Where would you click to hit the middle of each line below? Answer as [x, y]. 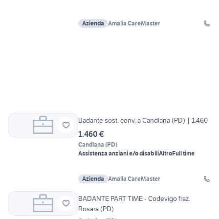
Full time [183, 153]
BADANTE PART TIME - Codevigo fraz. [134, 199]
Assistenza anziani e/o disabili [119, 153]
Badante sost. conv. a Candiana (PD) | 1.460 [143, 120]
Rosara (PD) [96, 209]
